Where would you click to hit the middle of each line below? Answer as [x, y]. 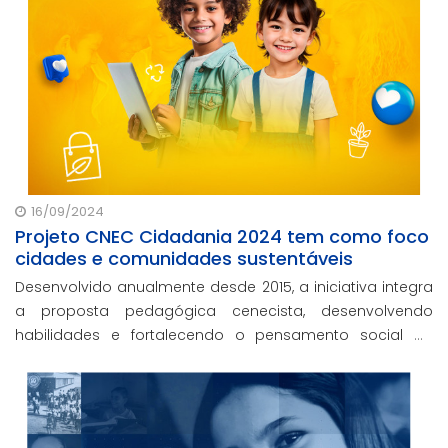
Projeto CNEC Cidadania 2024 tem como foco [222, 236]
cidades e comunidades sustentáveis [184, 258]
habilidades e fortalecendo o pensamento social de [224, 335]
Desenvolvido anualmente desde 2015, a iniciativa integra [224, 287]
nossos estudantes [84, 359]
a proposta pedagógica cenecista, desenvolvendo [224, 311]
